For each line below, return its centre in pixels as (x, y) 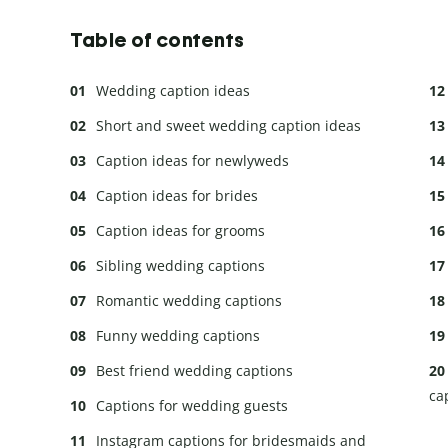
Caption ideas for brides (177, 195)
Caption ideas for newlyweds (192, 160)
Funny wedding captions (178, 335)
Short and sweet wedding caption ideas (228, 125)
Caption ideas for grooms (180, 230)
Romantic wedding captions (189, 300)
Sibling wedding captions (180, 265)
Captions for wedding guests (192, 405)
